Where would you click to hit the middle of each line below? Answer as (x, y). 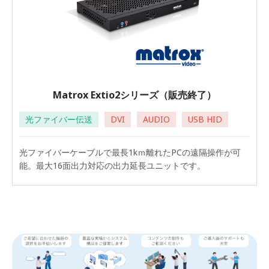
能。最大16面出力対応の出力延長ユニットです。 (112, 165)
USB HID (205, 119)
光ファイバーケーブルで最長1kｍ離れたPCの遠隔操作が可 (130, 152)
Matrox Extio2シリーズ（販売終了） (134, 95)
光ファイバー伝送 (59, 119)
